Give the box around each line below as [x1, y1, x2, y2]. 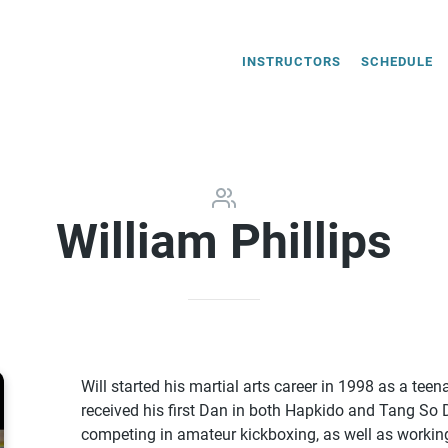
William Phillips [56, 213, 392, 270]
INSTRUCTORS [242, 53, 341, 69]
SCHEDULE [361, 53, 433, 69]
